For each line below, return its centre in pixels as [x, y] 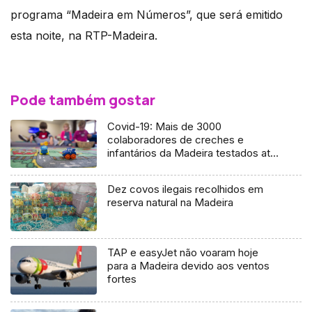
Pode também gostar [83, 100]
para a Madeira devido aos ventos [189, 266]
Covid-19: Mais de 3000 [165, 126]
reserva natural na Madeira [171, 203]
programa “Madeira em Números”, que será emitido [147, 14]
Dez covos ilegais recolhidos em [186, 189]
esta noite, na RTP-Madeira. [84, 35]
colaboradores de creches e [176, 139]
